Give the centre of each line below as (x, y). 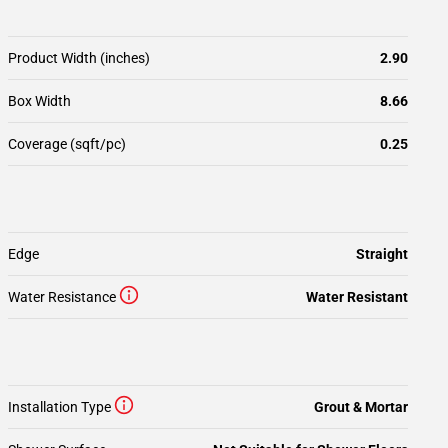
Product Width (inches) (79, 58)
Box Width (39, 101)
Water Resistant (357, 297)
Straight (382, 254)
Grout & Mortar (361, 407)
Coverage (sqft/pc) (67, 144)
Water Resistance (62, 297)
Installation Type (59, 407)
